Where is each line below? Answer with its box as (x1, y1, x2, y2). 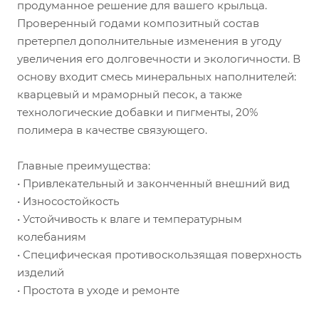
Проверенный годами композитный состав (17, 16, 259, 31)
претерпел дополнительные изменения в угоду (17, 34, 281, 48)
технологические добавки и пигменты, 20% (17, 105, 258, 120)
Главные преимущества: (17, 159, 150, 173)
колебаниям (17, 230, 86, 244)
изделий (17, 266, 64, 280)
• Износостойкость (17, 194, 119, 209)
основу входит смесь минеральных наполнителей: (17, 70, 296, 84)
